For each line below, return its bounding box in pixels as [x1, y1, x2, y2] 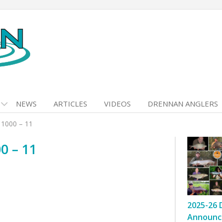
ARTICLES [54, 99, 87, 109]
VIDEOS [104, 99, 131, 109]
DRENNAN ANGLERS [148, 99, 218, 109]
